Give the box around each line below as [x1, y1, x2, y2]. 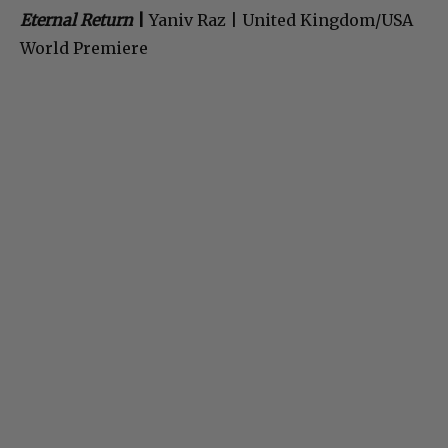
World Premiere [20, 38, 148, 59]
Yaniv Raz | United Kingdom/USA [145, 10, 413, 31]
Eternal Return [20, 10, 133, 31]
